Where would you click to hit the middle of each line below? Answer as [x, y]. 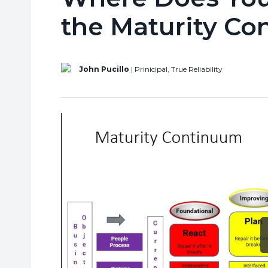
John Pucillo [104, 69]
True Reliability [197, 69]
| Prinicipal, [150, 69]
